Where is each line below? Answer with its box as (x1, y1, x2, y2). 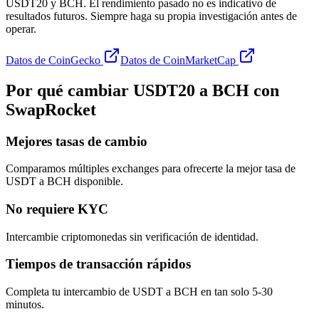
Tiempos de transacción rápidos (6, 256, 191, 272)
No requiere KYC (6, 202, 108, 216)
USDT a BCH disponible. (6, 175, 123, 188)
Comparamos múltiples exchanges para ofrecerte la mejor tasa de (6, 162, 296, 175)
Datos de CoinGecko (6, 53, 100, 66)
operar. (6, 22, 36, 35)
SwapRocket (6, 100, 96, 119)
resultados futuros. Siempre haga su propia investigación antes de (6, 9, 297, 22)
